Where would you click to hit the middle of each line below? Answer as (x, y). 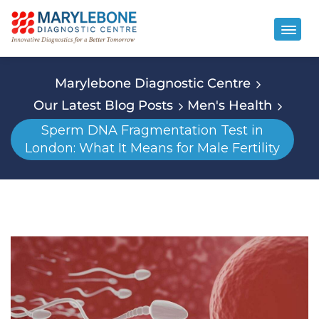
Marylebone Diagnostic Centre (152, 83)
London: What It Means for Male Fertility (152, 148)
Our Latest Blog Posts (103, 105)
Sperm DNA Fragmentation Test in (152, 130)
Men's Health (229, 105)
